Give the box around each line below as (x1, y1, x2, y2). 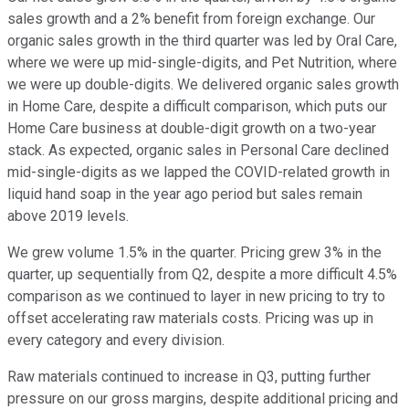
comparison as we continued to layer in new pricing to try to (7, 288, 385, 306)
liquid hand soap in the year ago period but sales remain (7, 185, 362, 204)
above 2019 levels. (7, 207, 129, 225)
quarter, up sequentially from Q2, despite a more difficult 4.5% (7, 266, 397, 284)
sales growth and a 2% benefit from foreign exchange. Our (7, 10, 375, 28)
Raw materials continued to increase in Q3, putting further (7, 368, 371, 386)
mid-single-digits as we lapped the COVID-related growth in (7, 163, 390, 182)
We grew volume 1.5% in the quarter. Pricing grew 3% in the (7, 244, 382, 262)
